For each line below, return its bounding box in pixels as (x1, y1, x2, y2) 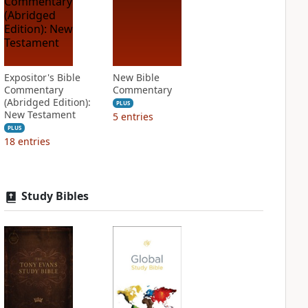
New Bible (112, 71, 159, 84)
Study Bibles (21, 188, 89, 203)
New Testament (3, 108, 76, 121)
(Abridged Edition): (3, 96, 91, 109)
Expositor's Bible (3, 71, 80, 84)
